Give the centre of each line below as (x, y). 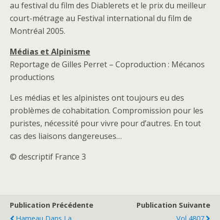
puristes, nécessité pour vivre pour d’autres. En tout (105, 123)
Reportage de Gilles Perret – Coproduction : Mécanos (107, 64)
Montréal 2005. (38, 31)
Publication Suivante (173, 205)
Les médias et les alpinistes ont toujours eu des (97, 98)
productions (32, 77)
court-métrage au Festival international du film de (101, 18)
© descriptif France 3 (48, 157)
